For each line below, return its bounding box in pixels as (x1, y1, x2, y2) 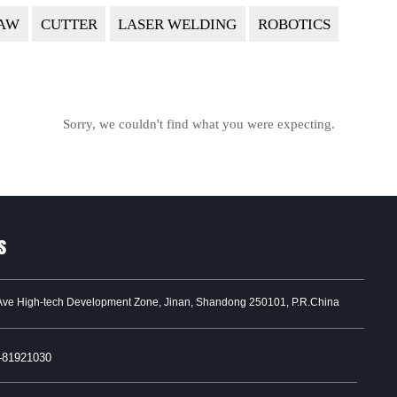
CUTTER (40, 15, 97, 33)
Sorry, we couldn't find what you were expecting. (62, 116, 335, 131)
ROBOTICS (257, 15, 331, 33)
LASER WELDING (118, 15, 237, 33)
